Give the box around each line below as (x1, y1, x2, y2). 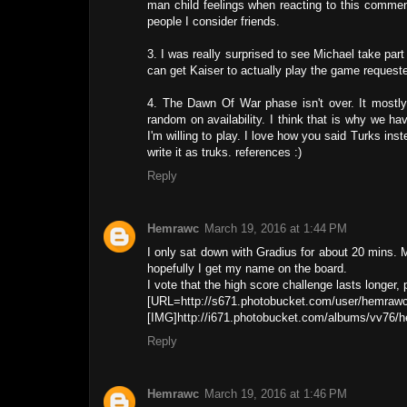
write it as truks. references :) (147, 144, 302, 159)
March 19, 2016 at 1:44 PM (204, 221, 347, 235)
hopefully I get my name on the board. (147, 261, 347, 275)
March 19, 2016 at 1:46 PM (204, 387, 347, 401)
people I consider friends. (147, 14, 280, 28)
